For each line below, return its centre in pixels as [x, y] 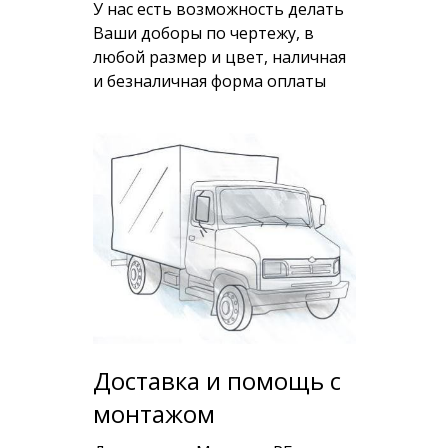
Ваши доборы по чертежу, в [203, 33]
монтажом [153, 413]
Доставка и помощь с [216, 380]
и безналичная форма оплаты [209, 81]
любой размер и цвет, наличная [219, 57]
